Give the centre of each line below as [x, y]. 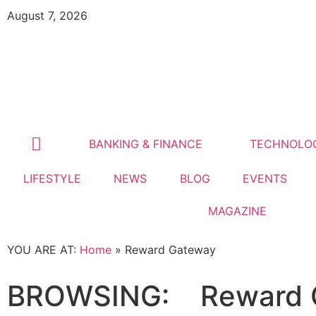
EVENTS [265, 178]
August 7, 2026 [47, 16]
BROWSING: [104, 296]
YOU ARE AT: [43, 249]
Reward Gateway [170, 249]
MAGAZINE [237, 211]
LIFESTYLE [53, 178]
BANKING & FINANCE [145, 144]
